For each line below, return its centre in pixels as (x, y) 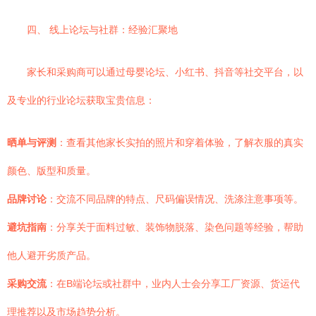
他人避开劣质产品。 (51, 255)
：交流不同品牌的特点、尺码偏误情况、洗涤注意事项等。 (175, 199)
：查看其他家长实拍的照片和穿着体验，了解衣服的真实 (180, 142)
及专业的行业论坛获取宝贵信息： (81, 100)
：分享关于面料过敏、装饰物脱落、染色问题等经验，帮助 (175, 227)
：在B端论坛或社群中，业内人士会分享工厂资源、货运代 (173, 284)
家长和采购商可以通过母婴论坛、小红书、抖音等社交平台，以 (165, 72)
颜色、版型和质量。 (51, 171)
